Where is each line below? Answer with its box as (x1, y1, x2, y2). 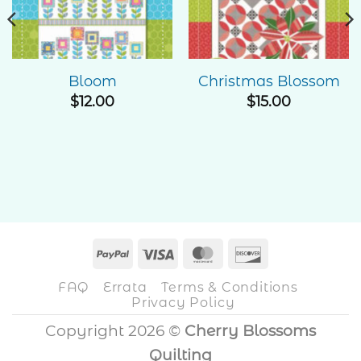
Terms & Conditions (161, 278, 298, 295)
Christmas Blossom (197, 73, 340, 90)
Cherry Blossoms (185, 321, 316, 340)
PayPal (128, 243, 187, 262)
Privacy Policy (131, 293, 235, 310)
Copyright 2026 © (45, 321, 185, 340)
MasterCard (218, 243, 314, 262)
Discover (263, 243, 330, 262)
